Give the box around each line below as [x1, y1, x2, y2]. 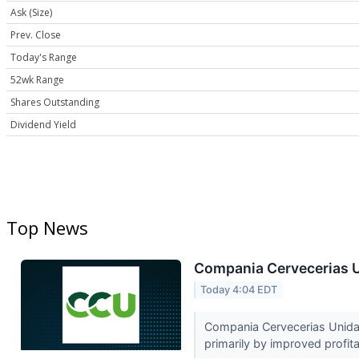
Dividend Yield [10, 118, 76, 132]
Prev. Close [10, 28, 61, 42]
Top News [6, 216, 88, 240]
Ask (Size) [10, 6, 52, 20]
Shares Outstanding [10, 95, 99, 110]
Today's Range [10, 50, 77, 65]
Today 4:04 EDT [200, 284, 278, 296]
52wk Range [10, 73, 64, 87]
